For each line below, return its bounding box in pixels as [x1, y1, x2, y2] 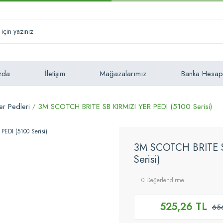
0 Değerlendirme [141, 176, 184, 185]
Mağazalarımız [100, 68, 147, 79]
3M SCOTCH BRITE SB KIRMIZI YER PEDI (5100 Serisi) [38, 101, 212, 112]
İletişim [44, 68, 65, 79]
